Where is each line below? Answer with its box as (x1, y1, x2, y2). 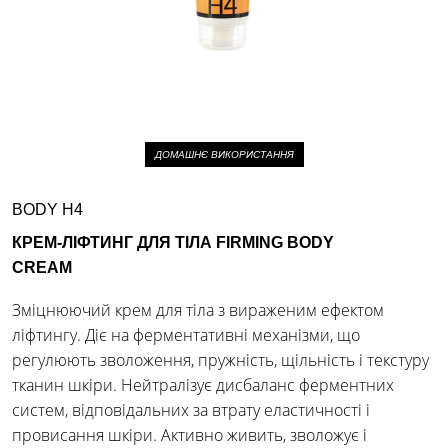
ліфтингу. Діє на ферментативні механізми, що (12, 324, 360, 346)
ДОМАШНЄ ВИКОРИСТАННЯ (154, 148, 294, 161)
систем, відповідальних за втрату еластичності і (12, 399, 370, 421)
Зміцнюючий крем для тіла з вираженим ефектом (12, 299, 384, 321)
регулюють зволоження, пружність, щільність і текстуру (12, 349, 429, 371)
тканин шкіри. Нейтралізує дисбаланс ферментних (12, 374, 394, 396)
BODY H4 (12, 200, 83, 218)
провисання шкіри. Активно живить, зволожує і (12, 424, 367, 446)
